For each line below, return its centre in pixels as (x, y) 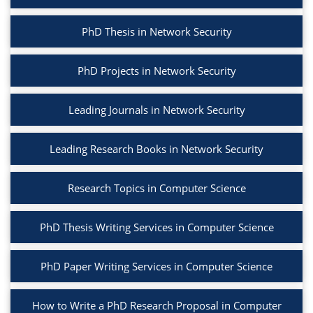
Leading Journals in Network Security (156, 110)
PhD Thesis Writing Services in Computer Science (156, 227)
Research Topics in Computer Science (156, 188)
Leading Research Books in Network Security (156, 149)
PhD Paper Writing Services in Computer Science (156, 267)
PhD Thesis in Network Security (156, 32)
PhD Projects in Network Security (156, 71)
